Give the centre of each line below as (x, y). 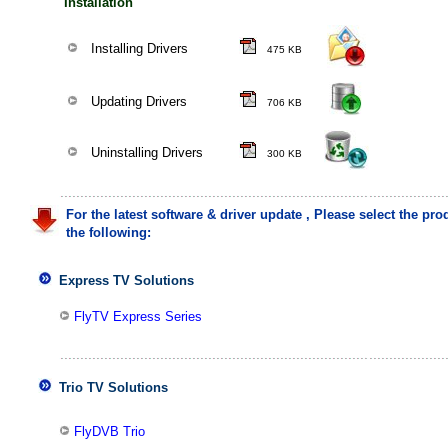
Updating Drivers (139, 101)
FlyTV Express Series (138, 316)
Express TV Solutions (126, 280)
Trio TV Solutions (113, 387)
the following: (108, 232)
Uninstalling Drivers (147, 152)
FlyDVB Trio (109, 431)
